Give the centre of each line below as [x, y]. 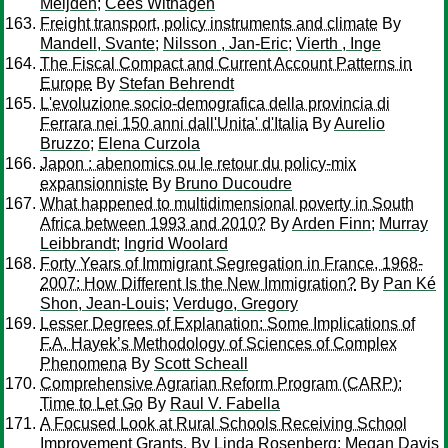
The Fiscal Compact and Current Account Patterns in [226, 63]
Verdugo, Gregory [235, 303]
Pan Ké [409, 283]
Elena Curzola [149, 143]
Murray [403, 223]
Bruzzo [65, 143]
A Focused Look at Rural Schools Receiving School [223, 423]
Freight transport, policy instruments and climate [209, 23]
